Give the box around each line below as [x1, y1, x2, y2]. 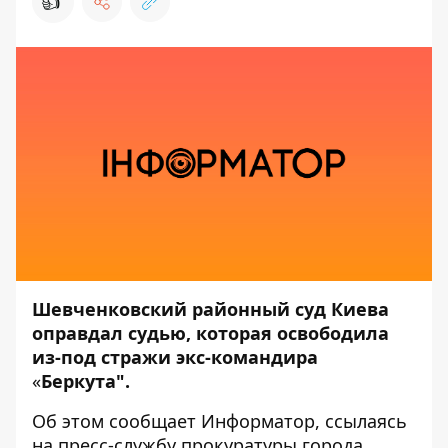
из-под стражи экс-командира [32, 345, 318, 369]
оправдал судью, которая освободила [32, 321, 389, 345]
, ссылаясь [315, 409, 407, 433]
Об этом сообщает [32, 409, 201, 433]
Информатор [201, 409, 315, 433]
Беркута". [41, 369, 130, 393]
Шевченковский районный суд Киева [32, 297, 389, 321]
